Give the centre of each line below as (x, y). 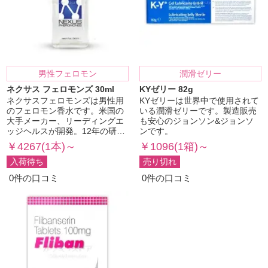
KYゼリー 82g (166, 89)
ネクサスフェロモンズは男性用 (66, 100)
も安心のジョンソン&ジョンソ (196, 121)
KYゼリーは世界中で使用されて (199, 100)
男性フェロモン (68, 74)
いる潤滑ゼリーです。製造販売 (198, 111)
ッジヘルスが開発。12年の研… (66, 131)
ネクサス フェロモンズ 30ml (61, 89)
